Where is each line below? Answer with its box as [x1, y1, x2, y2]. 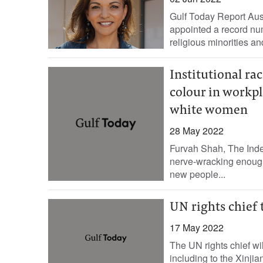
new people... [169, 167, 225, 181]
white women [169, 104, 248, 117]
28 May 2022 [169, 124, 224, 137]
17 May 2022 [169, 221, 224, 234]
